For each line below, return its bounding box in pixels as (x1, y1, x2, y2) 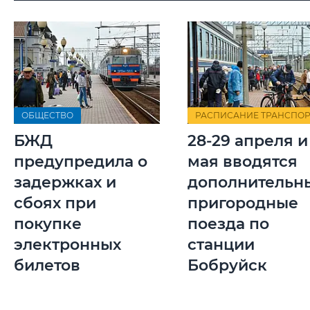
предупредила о (14, 152, 147, 172)
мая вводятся (188, 152, 298, 172)
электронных (14, 235, 121, 255)
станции (188, 235, 255, 255)
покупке (14, 215, 82, 234)
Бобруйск (188, 256, 267, 275)
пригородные (188, 194, 298, 213)
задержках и (14, 173, 116, 192)
